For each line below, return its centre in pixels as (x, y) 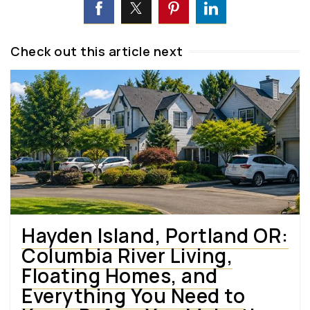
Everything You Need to (133, 295)
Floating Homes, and (120, 275)
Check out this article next (97, 51)
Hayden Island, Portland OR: (155, 235)
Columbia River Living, (127, 255)
